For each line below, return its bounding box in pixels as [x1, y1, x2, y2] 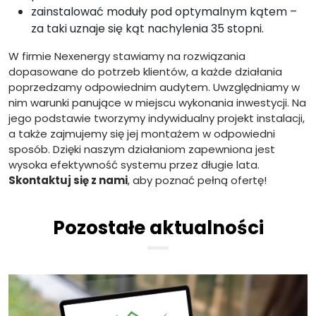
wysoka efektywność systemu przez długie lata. [8, 157, 260, 172]
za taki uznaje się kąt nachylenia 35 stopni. [31, 20, 264, 37]
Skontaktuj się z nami [8, 172, 128, 188]
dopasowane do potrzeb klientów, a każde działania [8, 63, 282, 79]
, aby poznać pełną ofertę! [128, 172, 267, 188]
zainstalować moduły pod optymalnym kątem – [31, 3, 297, 20]
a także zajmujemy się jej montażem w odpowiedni [8, 126, 275, 141]
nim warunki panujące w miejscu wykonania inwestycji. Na [8, 95, 306, 110]
